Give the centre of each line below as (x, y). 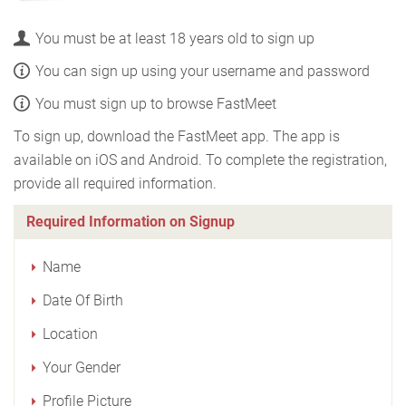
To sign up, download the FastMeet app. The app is (177, 137)
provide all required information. (115, 184)
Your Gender (82, 368)
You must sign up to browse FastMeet (156, 104)
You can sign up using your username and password (203, 72)
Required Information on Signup (130, 222)
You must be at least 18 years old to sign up (175, 39)
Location (70, 334)
